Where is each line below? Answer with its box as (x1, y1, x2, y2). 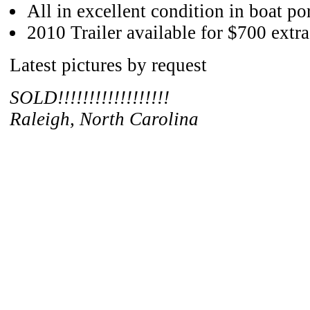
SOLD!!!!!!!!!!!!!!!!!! (10, 87, 170, 108)
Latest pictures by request (10, 55, 207, 75)
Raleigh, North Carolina (10, 109, 199, 129)
